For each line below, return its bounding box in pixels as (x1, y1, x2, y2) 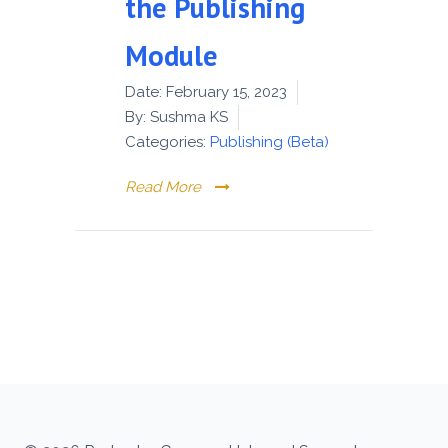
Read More (125, 177, 201, 196)
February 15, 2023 (166, 82, 287, 101)
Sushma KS (146, 107, 228, 126)
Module (125, 36, 218, 74)
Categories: (125, 132, 206, 151)
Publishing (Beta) (210, 132, 329, 151)
